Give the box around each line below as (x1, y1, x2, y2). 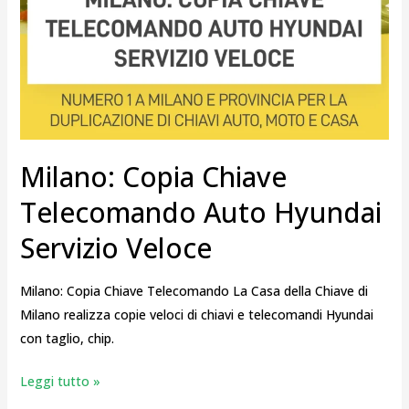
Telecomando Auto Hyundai (19, 194, 382, 232)
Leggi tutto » (19, 372, 100, 391)
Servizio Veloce (19, 229, 212, 267)
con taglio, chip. (19, 330, 114, 348)
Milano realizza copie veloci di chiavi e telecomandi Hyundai (19, 306, 373, 324)
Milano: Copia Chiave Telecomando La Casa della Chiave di (19, 282, 368, 300)
